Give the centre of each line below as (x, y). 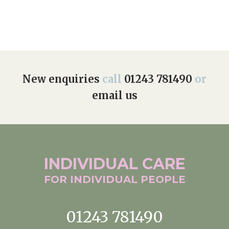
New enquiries (61, 79)
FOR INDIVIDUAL (92, 180)
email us (114, 96)
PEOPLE (163, 180)
